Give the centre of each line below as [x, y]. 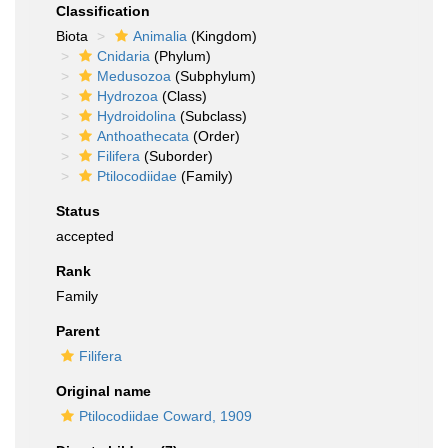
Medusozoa [134, 76]
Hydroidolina [136, 116]
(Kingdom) [222, 36]
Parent [78, 331]
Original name [103, 391]
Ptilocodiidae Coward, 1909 [165, 416]
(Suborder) [176, 156]
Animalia [160, 36]
